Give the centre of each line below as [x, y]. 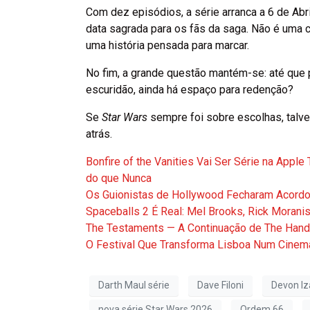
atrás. [99, 134]
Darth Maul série [134, 285]
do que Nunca [119, 178]
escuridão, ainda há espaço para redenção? [190, 89]
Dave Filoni [220, 285]
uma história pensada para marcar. [167, 45]
